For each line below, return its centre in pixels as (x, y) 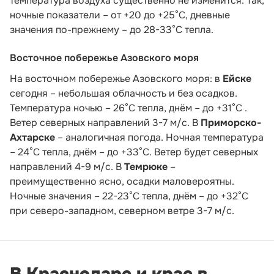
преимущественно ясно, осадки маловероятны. (122, 182)
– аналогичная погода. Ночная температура (159, 138)
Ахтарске (32, 138)
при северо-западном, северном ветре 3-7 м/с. (122, 211)
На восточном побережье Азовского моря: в (116, 79)
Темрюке (146, 167)
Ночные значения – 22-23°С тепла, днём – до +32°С (129, 196)
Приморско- (231, 123)
